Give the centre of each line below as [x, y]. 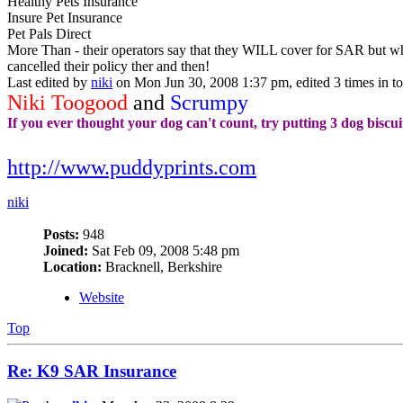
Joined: [66, 250]
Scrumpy [209, 102]
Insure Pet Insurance [65, 17]
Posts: [61, 234]
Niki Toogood [67, 102]
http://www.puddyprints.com [132, 167]
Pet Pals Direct [49, 33]
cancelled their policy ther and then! [108, 66]
